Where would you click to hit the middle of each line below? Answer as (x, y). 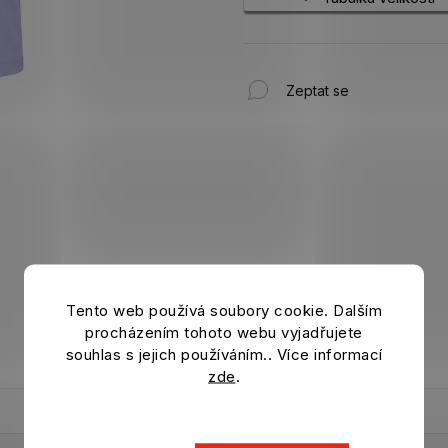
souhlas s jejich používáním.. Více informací (224, 354)
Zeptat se (317, 90)
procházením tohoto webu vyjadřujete (224, 332)
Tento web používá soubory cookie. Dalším (224, 310)
